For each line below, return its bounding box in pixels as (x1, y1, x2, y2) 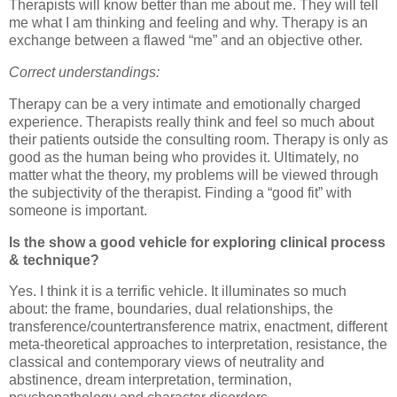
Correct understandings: (9, 64, 160, 80)
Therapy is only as (273, 131, 388, 147)
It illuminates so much (211, 284, 346, 300)
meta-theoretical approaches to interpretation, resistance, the (9, 337, 387, 353)
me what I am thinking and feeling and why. (9, 15, 278, 31)
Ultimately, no (274, 149, 359, 165)
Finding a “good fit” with (205, 184, 352, 200)
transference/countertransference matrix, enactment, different (9, 319, 387, 335)
